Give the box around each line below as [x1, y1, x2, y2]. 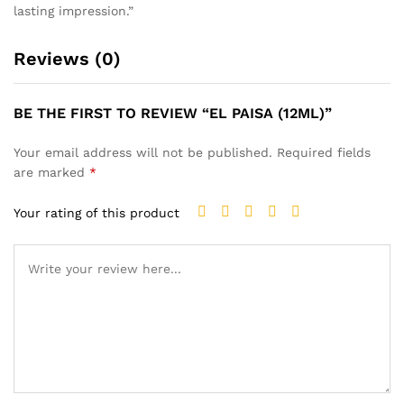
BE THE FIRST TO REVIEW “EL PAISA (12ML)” [14, 104, 332, 122]
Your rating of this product [14, 206, 179, 221]
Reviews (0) [14, 47, 121, 69]
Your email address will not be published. [14, 144, 272, 160]
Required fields [277, 144, 371, 160]
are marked [14, 164, 89, 179]
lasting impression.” [14, 3, 133, 18]
